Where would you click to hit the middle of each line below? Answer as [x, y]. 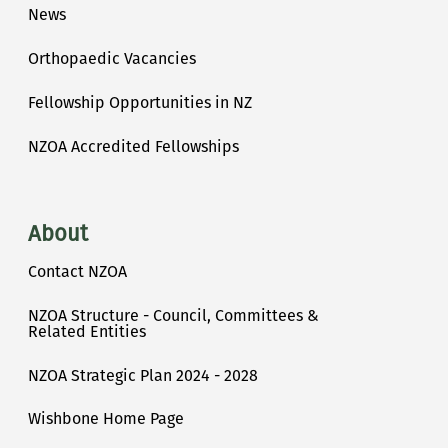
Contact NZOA [77, 271]
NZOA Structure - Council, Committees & [173, 315]
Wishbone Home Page [106, 419]
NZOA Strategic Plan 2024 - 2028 [143, 375]
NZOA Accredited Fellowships [133, 146]
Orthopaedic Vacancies [112, 59]
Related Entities [87, 331]
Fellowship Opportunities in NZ [140, 103]
